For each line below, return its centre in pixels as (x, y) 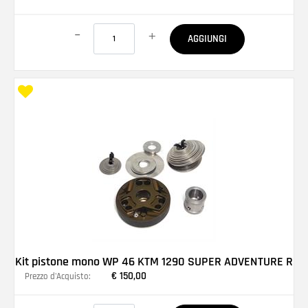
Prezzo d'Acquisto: (58, 276)
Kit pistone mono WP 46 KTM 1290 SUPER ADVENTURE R (154, 261)
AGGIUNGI (207, 38)
